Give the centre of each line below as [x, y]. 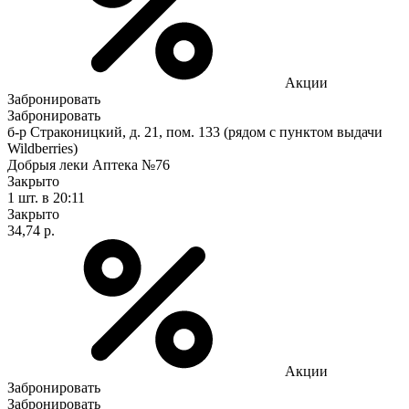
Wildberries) [42, 148]
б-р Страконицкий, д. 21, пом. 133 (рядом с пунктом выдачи [195, 131]
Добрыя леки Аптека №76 [89, 164]
